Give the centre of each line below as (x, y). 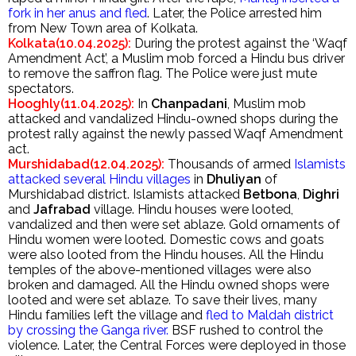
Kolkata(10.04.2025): (71, 43)
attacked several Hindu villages (99, 179)
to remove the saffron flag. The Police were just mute (163, 74)
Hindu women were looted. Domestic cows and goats (166, 240)
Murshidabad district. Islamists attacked (126, 194)
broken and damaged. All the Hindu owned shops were (168, 285)
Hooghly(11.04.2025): (71, 104)
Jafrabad (62, 209)
